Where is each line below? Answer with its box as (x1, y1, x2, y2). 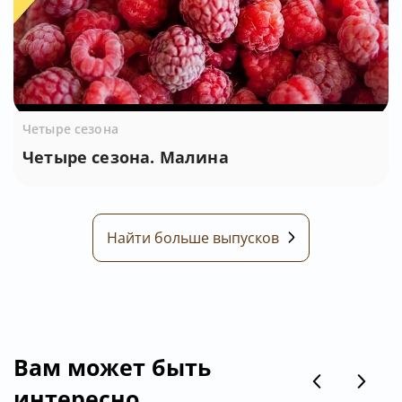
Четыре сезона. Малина (22, 145, 229, 168)
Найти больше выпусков (107, 227, 279, 248)
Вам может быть (13, 351, 211, 382)
